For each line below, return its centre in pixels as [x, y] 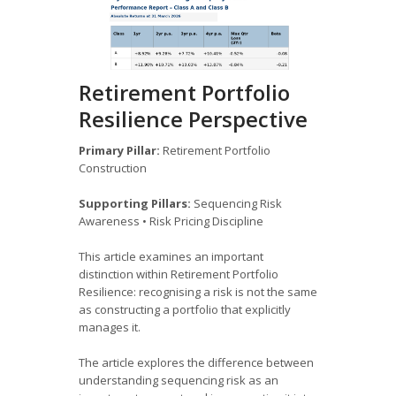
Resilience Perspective [193, 118]
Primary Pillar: [119, 150]
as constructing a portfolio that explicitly [185, 309]
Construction [113, 168]
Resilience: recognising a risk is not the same [198, 291]
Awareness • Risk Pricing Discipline [171, 221]
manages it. [110, 327]
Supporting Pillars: [135, 203]
